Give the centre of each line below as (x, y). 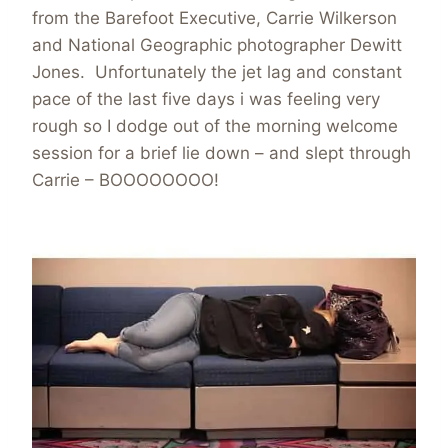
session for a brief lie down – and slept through (221, 152)
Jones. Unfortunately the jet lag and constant (217, 71)
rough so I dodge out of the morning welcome (215, 125)
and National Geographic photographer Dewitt (217, 44)
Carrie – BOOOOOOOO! (125, 179)
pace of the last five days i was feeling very (206, 98)
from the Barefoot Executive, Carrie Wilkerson (214, 17)
